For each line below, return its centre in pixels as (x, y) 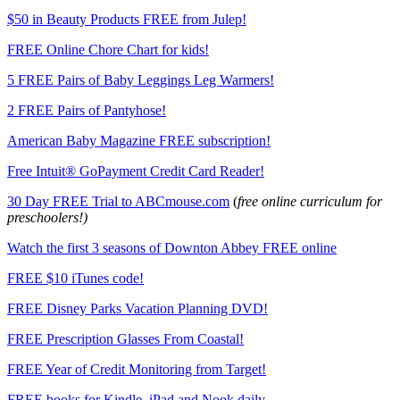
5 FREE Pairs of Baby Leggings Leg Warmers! (141, 80)
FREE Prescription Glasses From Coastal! (125, 339)
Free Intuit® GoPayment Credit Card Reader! (136, 171)
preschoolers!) (47, 218)
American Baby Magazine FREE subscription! (139, 141)
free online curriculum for (310, 202)
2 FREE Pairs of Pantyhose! (87, 111)
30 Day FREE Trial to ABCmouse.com (118, 202)
